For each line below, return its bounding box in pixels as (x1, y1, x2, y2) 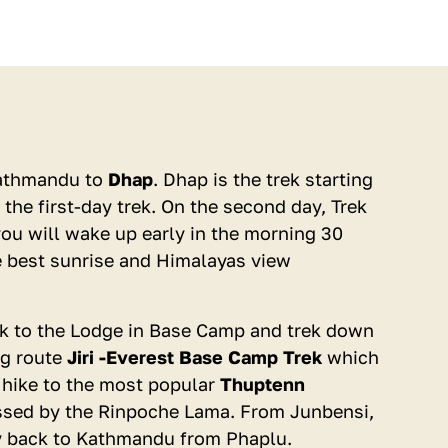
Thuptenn (220, 373, 305, 395)
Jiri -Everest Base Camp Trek (67, 346, 322, 368)
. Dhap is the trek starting (153, 168, 373, 190)
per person (185, 174, 263, 192)
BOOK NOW (163, 360, 285, 384)
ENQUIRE (188, 406, 260, 423)
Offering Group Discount (142, 197, 306, 214)
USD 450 (163, 135, 285, 171)
